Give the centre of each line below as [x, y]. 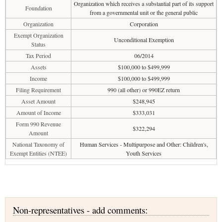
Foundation [38, 8]
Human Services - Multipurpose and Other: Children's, [144, 144]
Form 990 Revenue [38, 124]
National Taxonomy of [38, 144]
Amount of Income [38, 112]
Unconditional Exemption [144, 40]
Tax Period [38, 55]
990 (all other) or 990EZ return [144, 90]
